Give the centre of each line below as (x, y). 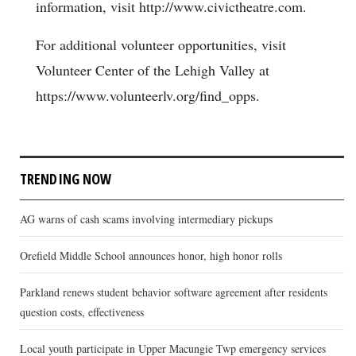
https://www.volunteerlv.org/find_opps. (148, 96)
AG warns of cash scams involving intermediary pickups (146, 219)
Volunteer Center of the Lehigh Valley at (153, 70)
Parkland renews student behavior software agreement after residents (174, 292)
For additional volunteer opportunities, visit (161, 45)
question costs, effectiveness (82, 312)
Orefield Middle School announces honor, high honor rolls (151, 256)
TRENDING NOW (66, 179)
